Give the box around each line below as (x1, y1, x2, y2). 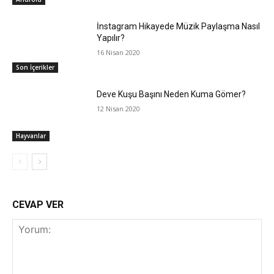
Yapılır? (97, 32, 125, 43)
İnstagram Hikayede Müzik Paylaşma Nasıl (97, 21, 261, 31)
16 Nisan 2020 (97, 47, 141, 57)
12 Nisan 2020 (97, 104, 141, 114)
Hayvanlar (16, 131, 46, 141)
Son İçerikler (16, 63, 54, 72)
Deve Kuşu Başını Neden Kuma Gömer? (97, 89, 246, 100)
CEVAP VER (12, 199, 64, 211)
